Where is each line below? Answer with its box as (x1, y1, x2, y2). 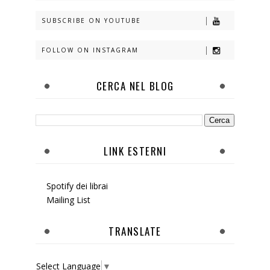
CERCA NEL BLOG (96, 78, 174, 93)
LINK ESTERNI (104, 143, 166, 159)
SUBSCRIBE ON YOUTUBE (42, 16, 141, 25)
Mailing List (46, 193, 90, 206)
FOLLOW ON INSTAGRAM (42, 45, 139, 54)
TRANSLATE (108, 224, 162, 239)
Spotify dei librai (46, 180, 108, 192)
